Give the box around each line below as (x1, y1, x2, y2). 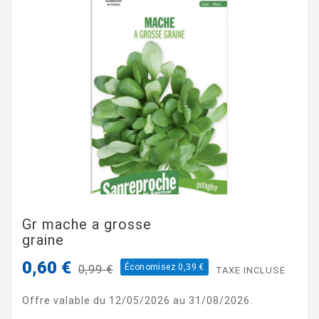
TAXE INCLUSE (215, 264, 286, 276)
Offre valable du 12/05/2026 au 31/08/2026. (22, 294, 253, 306)
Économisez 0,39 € (125, 261, 204, 272)
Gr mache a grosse (22, 215, 152, 233)
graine (22, 231, 64, 249)
